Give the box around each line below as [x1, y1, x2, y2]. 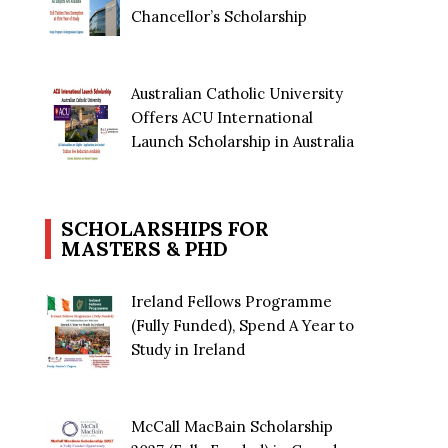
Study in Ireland [131, 339, 246, 359]
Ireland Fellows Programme [131, 291, 333, 311]
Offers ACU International [131, 107, 314, 127]
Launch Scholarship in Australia [131, 131, 355, 151]
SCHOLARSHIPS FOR [61, 215, 270, 241]
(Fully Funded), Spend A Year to [131, 315, 355, 335]
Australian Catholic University [131, 83, 344, 103]
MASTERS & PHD [61, 235, 229, 261]
